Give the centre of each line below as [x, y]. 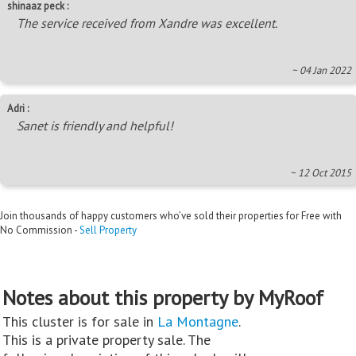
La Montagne [198, 321]
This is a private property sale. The [106, 339]
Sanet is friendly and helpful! [95, 125]
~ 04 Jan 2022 [321, 70]
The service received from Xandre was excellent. [147, 23]
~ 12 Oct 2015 [321, 172]
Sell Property [108, 230]
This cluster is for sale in [80, 321]
